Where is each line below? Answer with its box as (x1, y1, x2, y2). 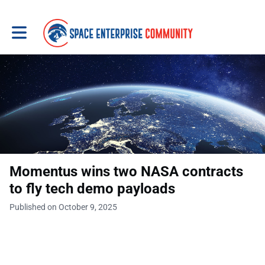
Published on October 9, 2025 (9, 202, 117, 212)
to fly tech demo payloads (9, 180, 175, 197)
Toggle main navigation (11, 23, 96, 33)
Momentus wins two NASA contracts (9, 163, 243, 180)
